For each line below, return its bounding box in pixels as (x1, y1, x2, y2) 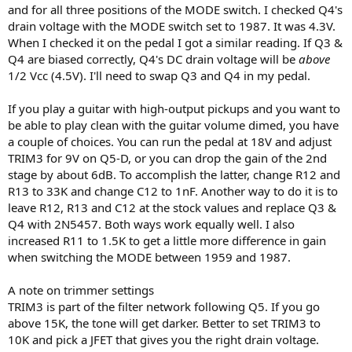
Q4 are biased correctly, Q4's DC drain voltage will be (8, 50, 299, 67)
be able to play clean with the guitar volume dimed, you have (8, 116, 339, 133)
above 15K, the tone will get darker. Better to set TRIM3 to (8, 314, 321, 331)
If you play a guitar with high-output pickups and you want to (8, 100, 340, 116)
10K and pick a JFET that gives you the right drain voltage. (8, 331, 319, 347)
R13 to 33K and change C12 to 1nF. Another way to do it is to (8, 182, 338, 199)
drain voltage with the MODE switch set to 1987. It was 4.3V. (8, 17, 335, 34)
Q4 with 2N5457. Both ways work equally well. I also (8, 215, 295, 232)
